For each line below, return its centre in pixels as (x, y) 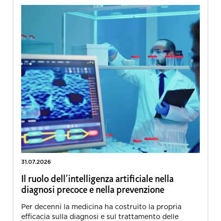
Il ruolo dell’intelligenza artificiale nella (97, 180)
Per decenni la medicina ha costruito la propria (101, 206)
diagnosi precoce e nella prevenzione (93, 191)
